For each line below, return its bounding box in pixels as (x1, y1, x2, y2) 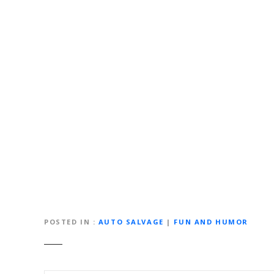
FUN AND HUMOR (174, 217, 248, 227)
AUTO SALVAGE (98, 217, 164, 227)
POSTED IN (44, 217, 91, 227)
